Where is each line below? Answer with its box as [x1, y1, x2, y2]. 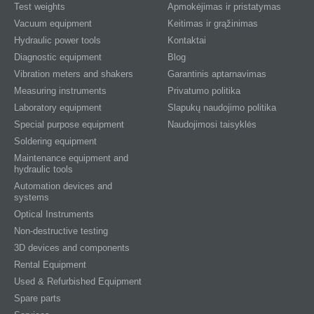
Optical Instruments [14, 209, 94, 219]
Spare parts [14, 293, 61, 303]
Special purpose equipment [14, 119, 124, 130]
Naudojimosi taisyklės [168, 119, 257, 130]
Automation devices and [14, 181, 112, 191]
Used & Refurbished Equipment [14, 276, 142, 287]
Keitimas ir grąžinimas [168, 18, 258, 29]
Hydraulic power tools [14, 35, 101, 46]
